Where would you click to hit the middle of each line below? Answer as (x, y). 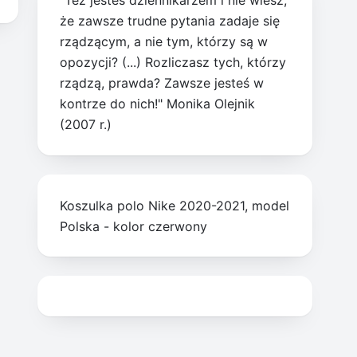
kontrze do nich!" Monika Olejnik (158, 104)
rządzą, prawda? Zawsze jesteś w (162, 83)
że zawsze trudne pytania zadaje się (170, 21)
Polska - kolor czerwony (134, 226)
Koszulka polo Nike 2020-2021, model (175, 205)
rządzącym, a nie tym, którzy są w (164, 42)
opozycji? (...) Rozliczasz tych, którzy (173, 63)
